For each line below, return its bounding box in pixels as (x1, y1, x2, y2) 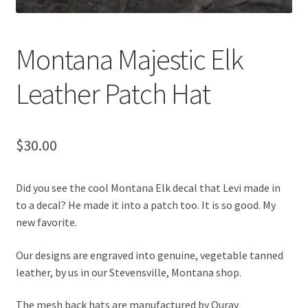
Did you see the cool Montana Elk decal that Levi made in (15, 181, 280, 195)
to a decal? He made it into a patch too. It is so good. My (15, 198, 276, 212)
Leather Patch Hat (15, 75, 210, 111)
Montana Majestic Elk (15, 41, 243, 77)
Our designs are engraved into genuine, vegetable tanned (15, 247, 283, 262)
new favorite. (15, 215, 77, 230)
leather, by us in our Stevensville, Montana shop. (15, 265, 241, 279)
